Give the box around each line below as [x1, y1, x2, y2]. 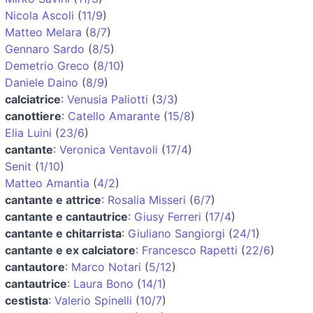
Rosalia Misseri [108, 192, 186, 207]
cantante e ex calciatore [5, 242, 136, 257]
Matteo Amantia [5, 175, 89, 190]
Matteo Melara [5, 24, 82, 39]
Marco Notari [71, 259, 141, 274]
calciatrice [5, 92, 61, 106]
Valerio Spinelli [54, 293, 132, 307]
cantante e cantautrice [5, 209, 128, 224]
